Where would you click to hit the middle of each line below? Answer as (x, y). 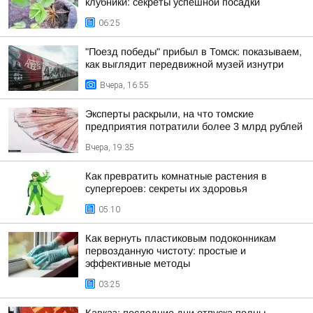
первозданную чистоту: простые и (166, 251)
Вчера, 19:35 (110, 147)
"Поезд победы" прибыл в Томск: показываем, (194, 52)
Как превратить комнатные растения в (176, 176)
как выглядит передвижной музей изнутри (184, 64)
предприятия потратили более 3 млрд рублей (194, 126)
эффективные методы (138, 263)
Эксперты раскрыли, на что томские (169, 114)
